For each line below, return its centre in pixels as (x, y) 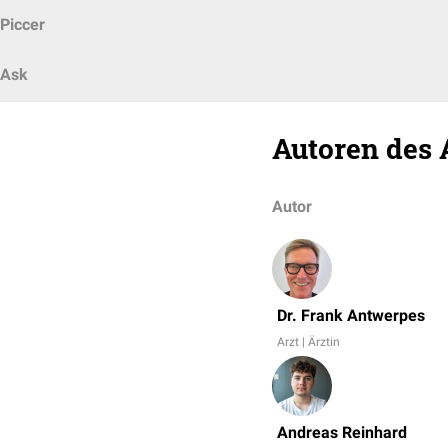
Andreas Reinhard (342, 432)
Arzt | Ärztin (308, 342)
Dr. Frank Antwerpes (351, 315)
